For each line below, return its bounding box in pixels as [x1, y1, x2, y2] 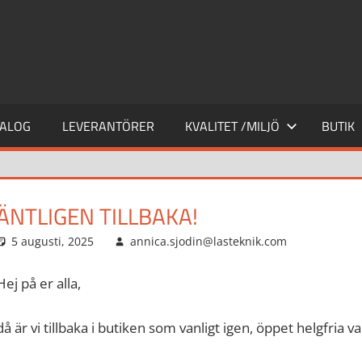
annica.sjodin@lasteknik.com [129, 233, 287, 249]
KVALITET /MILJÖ [185, 116, 280, 136]
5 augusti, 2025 [11, 233, 95, 249]
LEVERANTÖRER [61, 116, 154, 136]
